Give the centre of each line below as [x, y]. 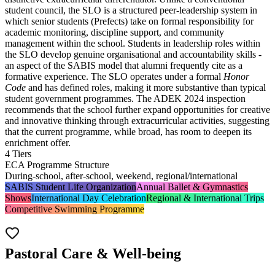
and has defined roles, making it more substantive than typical [146, 88]
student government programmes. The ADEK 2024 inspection [125, 99]
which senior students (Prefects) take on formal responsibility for [129, 21]
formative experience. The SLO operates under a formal [114, 77]
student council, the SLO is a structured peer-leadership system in [131, 10]
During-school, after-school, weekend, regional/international [121, 176]
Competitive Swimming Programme [75, 209]
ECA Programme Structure [57, 165]
